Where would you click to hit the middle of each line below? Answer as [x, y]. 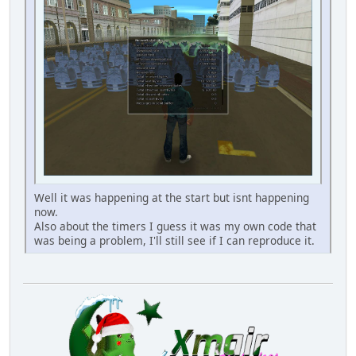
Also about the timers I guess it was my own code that [175, 226]
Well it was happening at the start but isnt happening [172, 197]
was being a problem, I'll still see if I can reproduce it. [174, 240]
